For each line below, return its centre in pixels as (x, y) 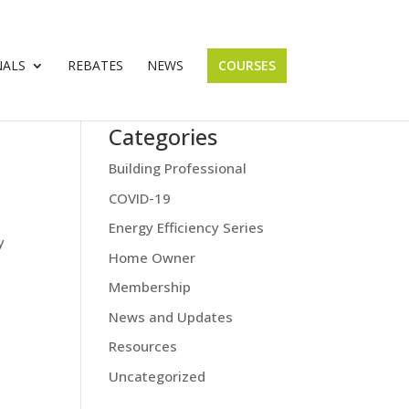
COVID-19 (140, 198)
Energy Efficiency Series (187, 227)
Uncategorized (157, 376)
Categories (163, 136)
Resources (143, 346)
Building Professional (178, 168)
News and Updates (171, 316)
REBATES (95, 65)
